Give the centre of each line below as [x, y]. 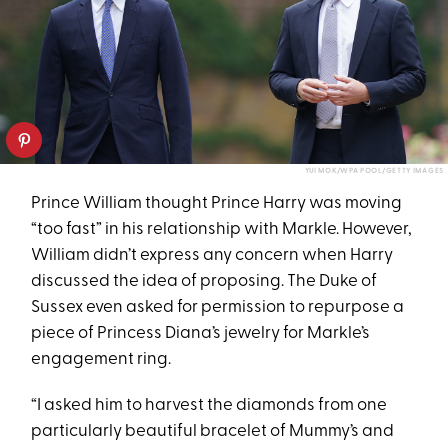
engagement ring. [103, 360]
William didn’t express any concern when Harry [212, 256]
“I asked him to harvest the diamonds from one [209, 406]
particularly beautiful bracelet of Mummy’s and [213, 432]
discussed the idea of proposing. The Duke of [204, 282]
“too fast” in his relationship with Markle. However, [222, 230]
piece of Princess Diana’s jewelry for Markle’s [201, 334]
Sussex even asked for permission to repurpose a [218, 308]
